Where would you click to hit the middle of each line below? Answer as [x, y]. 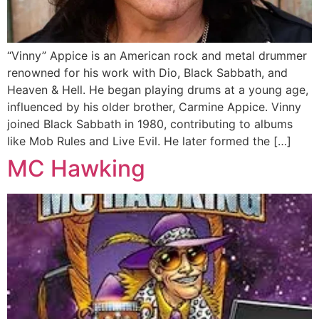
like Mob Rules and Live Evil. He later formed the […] [149, 141]
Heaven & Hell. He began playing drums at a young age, [158, 90]
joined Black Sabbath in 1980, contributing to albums [150, 124]
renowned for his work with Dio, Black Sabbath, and [147, 73]
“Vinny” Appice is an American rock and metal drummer [157, 56]
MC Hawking [76, 169]
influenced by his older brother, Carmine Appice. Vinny [154, 107]
